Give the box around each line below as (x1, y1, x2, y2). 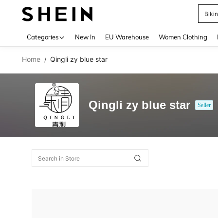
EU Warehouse (105, 33, 149, 41)
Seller (198, 102, 211, 109)
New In (75, 33, 95, 41)
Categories (27, 33, 58, 41)
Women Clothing (159, 33, 207, 41)
